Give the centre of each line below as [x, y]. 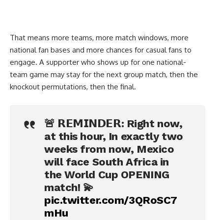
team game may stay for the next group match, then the [104, 74]
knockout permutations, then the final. [73, 86]
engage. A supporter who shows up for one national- [98, 62]
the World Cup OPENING [107, 174]
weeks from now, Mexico [109, 149]
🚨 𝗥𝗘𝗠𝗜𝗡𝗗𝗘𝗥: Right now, [113, 123]
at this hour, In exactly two [114, 136]
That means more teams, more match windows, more [99, 37]
